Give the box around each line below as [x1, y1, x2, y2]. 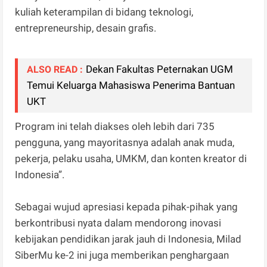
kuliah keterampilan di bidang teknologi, [15, 6, 194, 18]
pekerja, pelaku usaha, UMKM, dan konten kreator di [15, 153, 247, 165]
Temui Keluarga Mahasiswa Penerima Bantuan [27, 79, 235, 92]
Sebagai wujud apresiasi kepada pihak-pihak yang [15, 201, 238, 213]
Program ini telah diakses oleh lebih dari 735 [15, 120, 215, 133]
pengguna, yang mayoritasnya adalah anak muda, [15, 136, 235, 149]
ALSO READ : [27, 64, 83, 76]
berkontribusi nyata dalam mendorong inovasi [15, 217, 222, 229]
